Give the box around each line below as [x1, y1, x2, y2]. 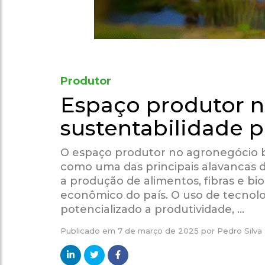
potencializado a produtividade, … [60, 203, 244, 216]
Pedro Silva [217, 226, 262, 236]
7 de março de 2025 [118, 226, 199, 236]
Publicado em [60, 226, 118, 236]
